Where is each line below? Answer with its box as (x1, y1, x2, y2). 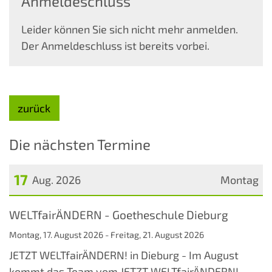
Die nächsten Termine (9, 135, 151, 153)
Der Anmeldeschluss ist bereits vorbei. (21, 39, 209, 53)
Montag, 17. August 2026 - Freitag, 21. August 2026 (9, 229, 204, 240)
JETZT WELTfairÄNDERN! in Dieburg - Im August (9, 248, 239, 262)
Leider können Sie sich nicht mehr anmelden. (21, 22, 238, 36)
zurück (18, 101, 51, 115)
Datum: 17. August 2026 (8, 200, 123, 214)
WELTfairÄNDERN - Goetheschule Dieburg (9, 207, 228, 222)
